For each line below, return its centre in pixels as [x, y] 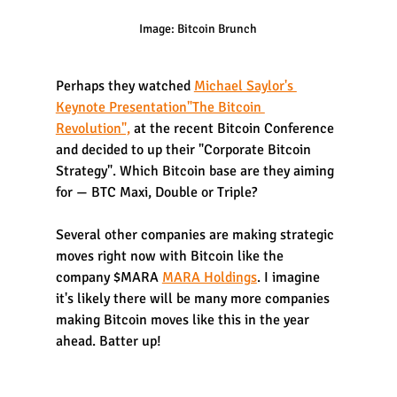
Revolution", [93, 129]
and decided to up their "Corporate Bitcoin [185, 150]
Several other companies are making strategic [196, 235]
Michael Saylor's [245, 86]
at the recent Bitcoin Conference [234, 129]
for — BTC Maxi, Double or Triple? [158, 193]
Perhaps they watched [125, 86]
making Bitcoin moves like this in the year [184, 320]
